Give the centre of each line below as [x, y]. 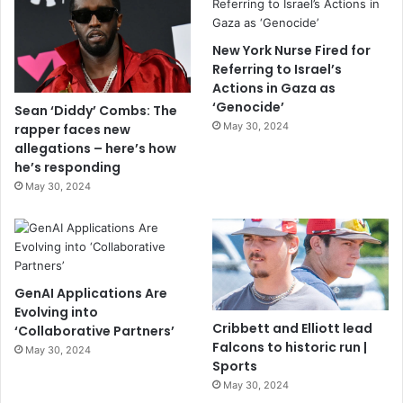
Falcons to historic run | [290, 348]
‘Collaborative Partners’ [94, 331]
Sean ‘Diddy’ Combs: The [96, 110]
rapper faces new [72, 129]
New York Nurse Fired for [292, 50]
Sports [235, 367]
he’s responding [67, 167]
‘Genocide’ [249, 107]
